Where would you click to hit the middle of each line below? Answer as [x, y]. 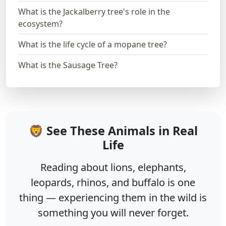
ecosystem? [40, 23]
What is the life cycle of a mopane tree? [93, 44]
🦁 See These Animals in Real [113, 130]
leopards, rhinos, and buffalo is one [113, 182]
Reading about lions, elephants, [113, 167]
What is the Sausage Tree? [68, 65]
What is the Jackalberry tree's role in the [94, 11]
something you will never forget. [113, 212]
